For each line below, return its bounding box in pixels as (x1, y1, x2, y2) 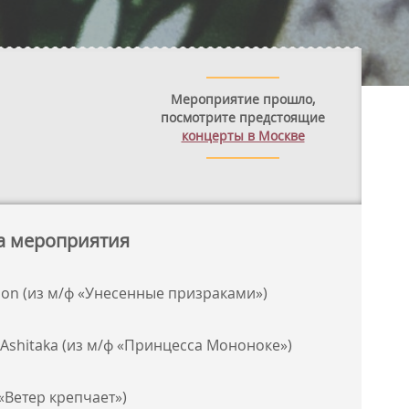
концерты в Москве (181, 127, 305, 144)
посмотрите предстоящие (161, 109, 325, 126)
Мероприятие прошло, (171, 90, 315, 108)
